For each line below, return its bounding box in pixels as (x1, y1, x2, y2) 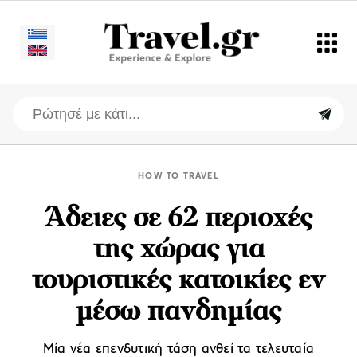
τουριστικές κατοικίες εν (32, 267, 325, 296)
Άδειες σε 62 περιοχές (45, 205, 312, 233)
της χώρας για (92, 236, 265, 265)
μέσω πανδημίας (76, 298, 281, 327)
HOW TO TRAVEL (138, 171, 219, 181)
